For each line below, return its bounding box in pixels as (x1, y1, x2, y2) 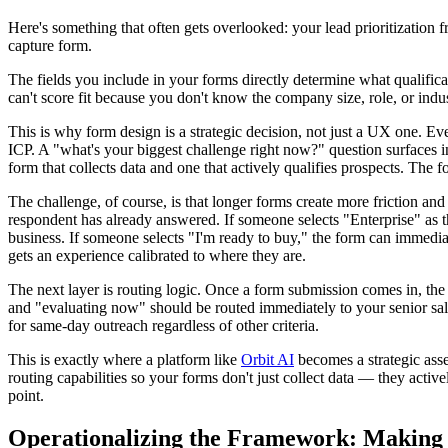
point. (8, 387, 44, 405)
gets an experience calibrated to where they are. (8, 247, 306, 265)
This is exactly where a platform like (8, 351, 241, 369)
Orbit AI (241, 351, 294, 369)
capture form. (8, 37, 92, 55)
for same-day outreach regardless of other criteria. (8, 317, 319, 335)
